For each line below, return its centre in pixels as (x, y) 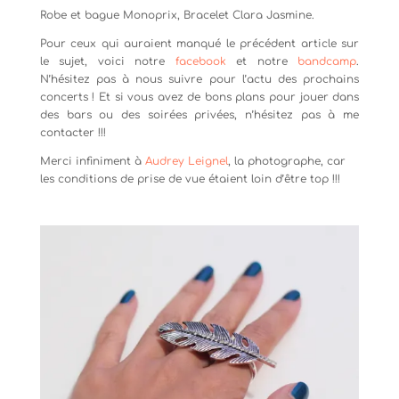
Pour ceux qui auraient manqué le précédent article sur (199, 43)
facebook (200, 61)
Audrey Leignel (186, 161)
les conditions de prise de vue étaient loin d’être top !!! (190, 179)
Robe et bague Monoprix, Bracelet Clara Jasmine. (177, 15)
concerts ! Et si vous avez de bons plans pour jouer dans (199, 97)
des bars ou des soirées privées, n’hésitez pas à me (199, 114)
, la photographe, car (286, 161)
